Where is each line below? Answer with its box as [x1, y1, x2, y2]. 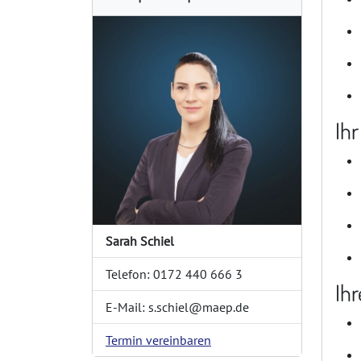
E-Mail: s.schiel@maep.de [106, 299, 249, 315]
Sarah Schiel [106, 233, 174, 249]
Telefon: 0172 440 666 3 [106, 266, 243, 282]
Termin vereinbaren [106, 332, 211, 348]
